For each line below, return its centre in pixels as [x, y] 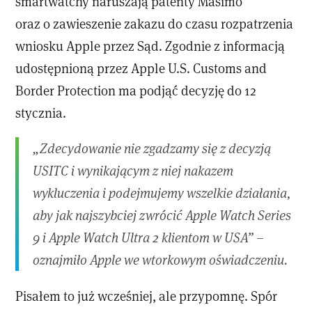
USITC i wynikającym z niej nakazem [133, 171]
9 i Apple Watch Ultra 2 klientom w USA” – [149, 237]
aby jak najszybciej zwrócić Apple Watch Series [162, 215]
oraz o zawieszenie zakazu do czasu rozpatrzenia [155, 24]
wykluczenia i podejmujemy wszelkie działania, [162, 193]
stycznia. [41, 113]
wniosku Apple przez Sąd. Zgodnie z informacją [150, 46]
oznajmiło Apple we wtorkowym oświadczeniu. [161, 260]
